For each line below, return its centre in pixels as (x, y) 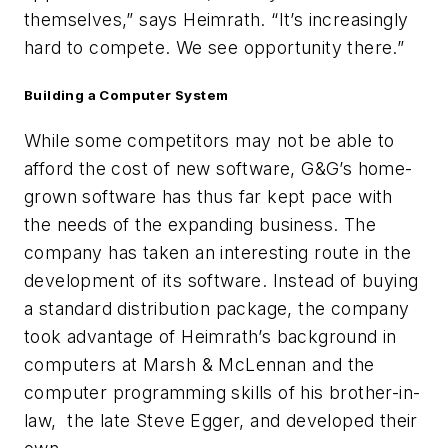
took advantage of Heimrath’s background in (210, 336)
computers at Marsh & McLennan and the (199, 364)
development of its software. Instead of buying (221, 280)
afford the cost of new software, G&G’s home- (218, 168)
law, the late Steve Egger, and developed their (221, 420)
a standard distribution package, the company (217, 308)
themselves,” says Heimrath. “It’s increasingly (216, 19)
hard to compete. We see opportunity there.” (214, 47)
